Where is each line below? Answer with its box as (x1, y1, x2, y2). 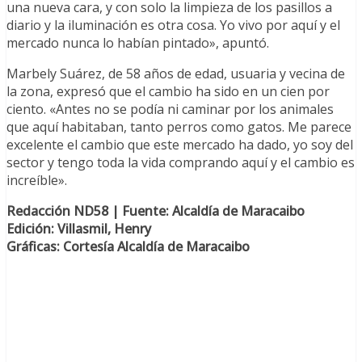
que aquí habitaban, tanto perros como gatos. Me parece (6, 117, 351, 136)
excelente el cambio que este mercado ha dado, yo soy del (6, 135, 353, 154)
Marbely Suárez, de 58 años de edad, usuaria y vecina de (6, 64, 345, 82)
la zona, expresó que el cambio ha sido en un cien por (6, 82, 330, 100)
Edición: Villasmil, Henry (6, 219, 151, 238)
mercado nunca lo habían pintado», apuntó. (6, 33, 269, 52)
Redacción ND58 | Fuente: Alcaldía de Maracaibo (6, 201, 305, 220)
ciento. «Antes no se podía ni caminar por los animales (6, 99, 334, 118)
